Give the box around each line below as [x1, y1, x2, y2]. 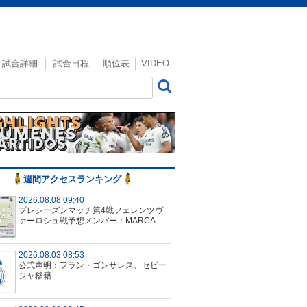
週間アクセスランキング [23, 174, 121, 184]
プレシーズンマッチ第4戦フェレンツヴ [19, 206, 163, 215]
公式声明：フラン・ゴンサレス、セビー [19, 260, 167, 270]
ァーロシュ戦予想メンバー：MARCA [19, 216, 156, 225]
